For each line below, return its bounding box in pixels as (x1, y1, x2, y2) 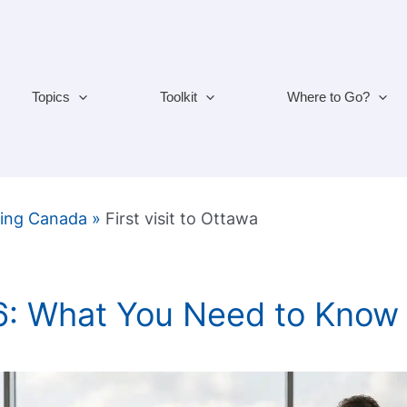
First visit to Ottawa (105, 209, 259, 229)
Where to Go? (286, 88, 370, 104)
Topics (31, 88, 70, 104)
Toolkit (159, 88, 197, 104)
